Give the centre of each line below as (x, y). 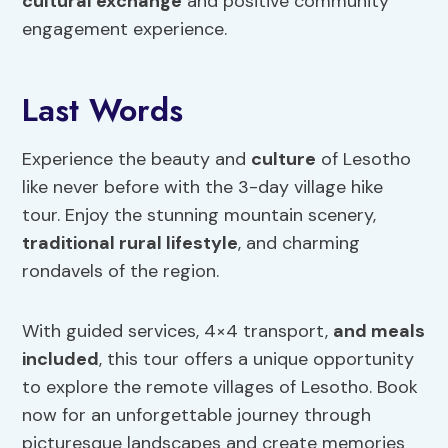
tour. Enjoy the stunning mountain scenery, (199, 214)
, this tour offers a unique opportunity (257, 358)
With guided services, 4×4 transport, (178, 330)
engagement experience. (125, 28)
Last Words (103, 109)
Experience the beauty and (137, 158)
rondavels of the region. (121, 270)
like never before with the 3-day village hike (203, 186)
